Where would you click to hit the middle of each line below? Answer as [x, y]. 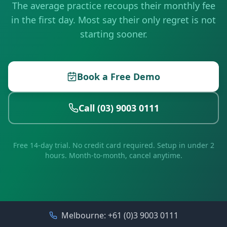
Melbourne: [84, 215]
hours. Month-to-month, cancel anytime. [113, 155]
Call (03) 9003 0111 [119, 108]
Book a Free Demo [119, 77]
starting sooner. [113, 34]
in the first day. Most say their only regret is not [113, 20]
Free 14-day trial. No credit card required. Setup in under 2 [113, 145]
